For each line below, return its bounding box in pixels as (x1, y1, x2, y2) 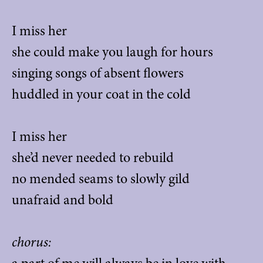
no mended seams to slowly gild (12, 169, 190, 188)
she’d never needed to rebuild (12, 148, 174, 167)
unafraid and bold (12, 190, 113, 210)
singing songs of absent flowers (12, 63, 184, 83)
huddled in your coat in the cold (12, 85, 191, 104)
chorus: (12, 232, 52, 252)
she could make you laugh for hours (12, 42, 213, 62)
